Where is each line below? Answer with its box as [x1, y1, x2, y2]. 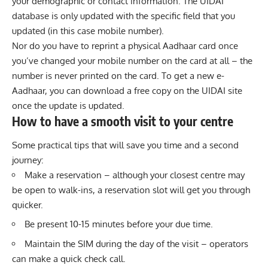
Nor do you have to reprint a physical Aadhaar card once [12, 40, 238, 52]
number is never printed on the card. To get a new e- [12, 70, 224, 82]
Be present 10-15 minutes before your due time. [25, 218, 213, 230]
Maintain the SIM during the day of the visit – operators [25, 237, 248, 249]
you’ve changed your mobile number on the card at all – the [12, 55, 252, 67]
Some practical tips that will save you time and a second [12, 139, 239, 151]
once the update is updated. [12, 100, 124, 112]
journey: [12, 154, 44, 166]
